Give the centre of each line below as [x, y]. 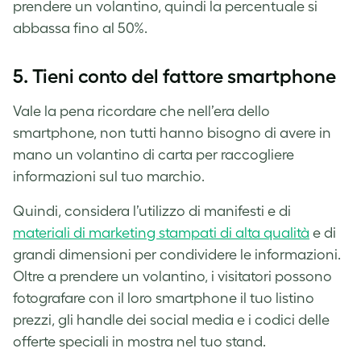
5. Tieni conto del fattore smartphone [174, 76]
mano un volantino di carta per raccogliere [154, 154]
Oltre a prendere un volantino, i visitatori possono [172, 276]
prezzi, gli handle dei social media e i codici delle [171, 320]
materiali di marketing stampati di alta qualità [161, 232]
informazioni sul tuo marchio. [109, 176]
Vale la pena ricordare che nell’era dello [141, 111]
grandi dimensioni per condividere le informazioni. [177, 254]
